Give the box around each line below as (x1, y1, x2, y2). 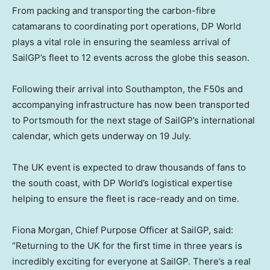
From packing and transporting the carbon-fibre (12, 5, 216, 17)
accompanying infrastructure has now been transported (12, 99, 250, 111)
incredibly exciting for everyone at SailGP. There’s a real (12, 256, 251, 268)
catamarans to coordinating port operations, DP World (12, 20, 241, 33)
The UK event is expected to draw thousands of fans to (12, 162, 246, 174)
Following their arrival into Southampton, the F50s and (12, 83, 243, 95)
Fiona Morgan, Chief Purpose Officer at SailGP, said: (12, 224, 233, 236)
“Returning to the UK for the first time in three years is (12, 240, 242, 252)
